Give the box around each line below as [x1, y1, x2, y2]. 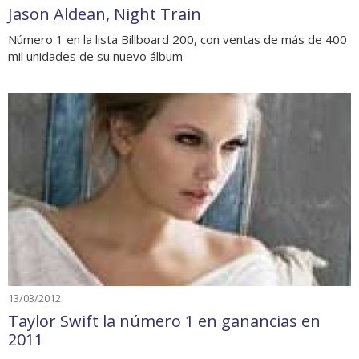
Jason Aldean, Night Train [8, 3, 201, 26]
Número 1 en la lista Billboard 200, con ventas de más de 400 [8, 31, 347, 48]
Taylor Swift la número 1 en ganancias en [8, 310, 321, 332]
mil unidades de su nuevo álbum [8, 48, 183, 65]
